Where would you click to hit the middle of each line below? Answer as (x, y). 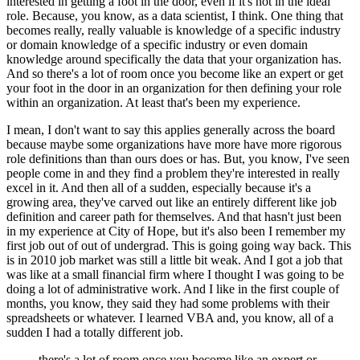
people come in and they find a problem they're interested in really (173, 174)
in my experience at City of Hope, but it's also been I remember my (176, 231)
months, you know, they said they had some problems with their (168, 304)
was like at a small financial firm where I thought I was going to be (175, 275)
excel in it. (33, 188)
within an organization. (65, 103)
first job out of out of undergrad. (88, 246)
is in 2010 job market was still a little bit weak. (124, 260)
